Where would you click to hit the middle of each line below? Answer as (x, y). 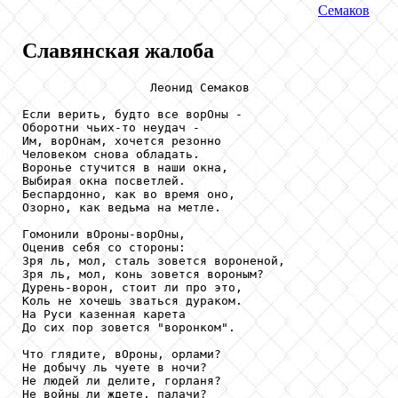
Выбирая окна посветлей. (104, 180)
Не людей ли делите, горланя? (122, 380)
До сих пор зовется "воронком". (129, 327)
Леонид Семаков (136, 87)
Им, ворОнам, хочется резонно (122, 140)
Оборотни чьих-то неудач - (111, 127)
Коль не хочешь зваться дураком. (132, 300)
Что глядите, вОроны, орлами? (122, 354)
